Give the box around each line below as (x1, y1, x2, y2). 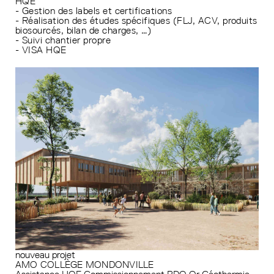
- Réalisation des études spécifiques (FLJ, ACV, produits (15, 14, 257, 26)
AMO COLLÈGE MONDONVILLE (15, 258, 154, 270)
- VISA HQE (15, 43, 67, 56)
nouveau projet (15, 248, 75, 261)
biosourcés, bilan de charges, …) (15, 24, 152, 36)
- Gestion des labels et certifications (15, 4, 172, 17)
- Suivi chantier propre (15, 34, 111, 46)
